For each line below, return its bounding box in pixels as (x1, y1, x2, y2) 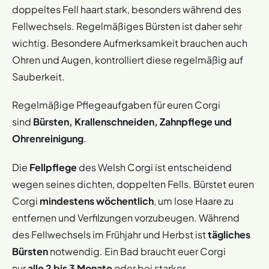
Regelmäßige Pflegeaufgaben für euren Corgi (12, 98, 220, 112)
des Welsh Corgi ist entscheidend (77, 160, 232, 174)
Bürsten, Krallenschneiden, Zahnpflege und (33, 115, 232, 128)
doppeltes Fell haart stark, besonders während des (12, 3, 241, 16)
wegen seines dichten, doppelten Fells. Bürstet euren (12, 177, 254, 190)
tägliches (208, 228, 250, 241)
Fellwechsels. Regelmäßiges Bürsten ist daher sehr (12, 20, 242, 33)
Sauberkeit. (12, 70, 65, 83)
